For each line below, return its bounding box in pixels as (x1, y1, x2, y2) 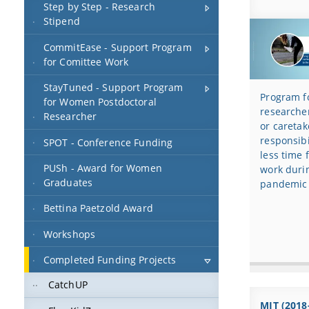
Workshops (43, 227, 96, 241)
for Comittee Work (43, 54, 129, 68)
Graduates (43, 175, 93, 189)
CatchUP (48, 278, 88, 292)
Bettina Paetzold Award (43, 201, 153, 215)
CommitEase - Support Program (43, 40, 192, 54)
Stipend (43, 14, 80, 28)
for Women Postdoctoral (43, 95, 157, 109)
